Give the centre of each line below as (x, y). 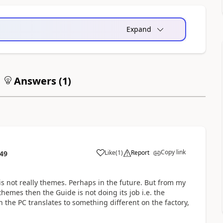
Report (140, 152)
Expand (139, 29)
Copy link (173, 152)
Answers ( (37, 81)
